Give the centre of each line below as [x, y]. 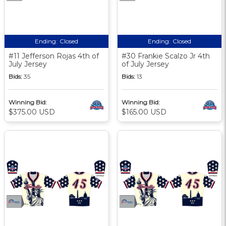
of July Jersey [145, 64]
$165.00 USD [144, 112]
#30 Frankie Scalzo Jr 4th [166, 56]
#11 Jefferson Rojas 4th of [54, 56]
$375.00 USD [32, 112]
